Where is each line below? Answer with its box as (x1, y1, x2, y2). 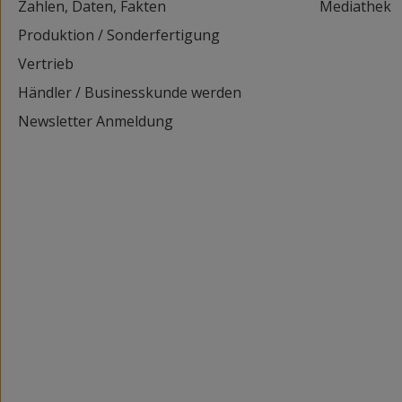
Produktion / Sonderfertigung (18, 25, 220, 46)
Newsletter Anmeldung (18, 111, 173, 132)
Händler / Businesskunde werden (18, 83, 241, 103)
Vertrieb (18, 54, 74, 74)
